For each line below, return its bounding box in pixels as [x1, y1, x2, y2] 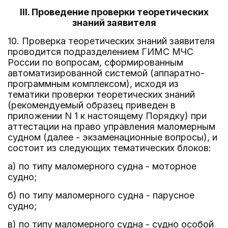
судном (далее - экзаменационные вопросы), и [8, 132, 217, 142]
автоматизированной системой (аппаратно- [8, 68, 205, 78]
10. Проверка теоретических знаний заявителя [8, 36, 215, 46]
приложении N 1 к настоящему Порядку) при [8, 110, 207, 121]
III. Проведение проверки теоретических [19, 7, 209, 17]
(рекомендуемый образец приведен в [8, 100, 176, 110]
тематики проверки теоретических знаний [8, 89, 195, 100]
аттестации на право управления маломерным [8, 121, 215, 132]
